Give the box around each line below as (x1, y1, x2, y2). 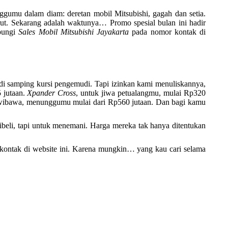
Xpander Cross (27, 89, 76, 97)
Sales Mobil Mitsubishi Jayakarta (18, 27, 129, 36)
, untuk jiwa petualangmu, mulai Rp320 (76, 89, 206, 97)
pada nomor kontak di (129, 27, 206, 36)
